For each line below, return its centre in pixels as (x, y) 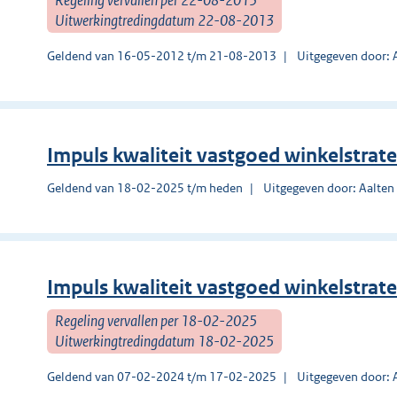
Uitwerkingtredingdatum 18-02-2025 (164, 341)
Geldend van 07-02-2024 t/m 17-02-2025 (162, 376)
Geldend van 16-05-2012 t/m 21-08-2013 (162, 55)
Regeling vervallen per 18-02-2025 (156, 320)
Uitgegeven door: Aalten (329, 187)
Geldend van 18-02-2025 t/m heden (145, 187)
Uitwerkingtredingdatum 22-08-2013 (164, 20)
